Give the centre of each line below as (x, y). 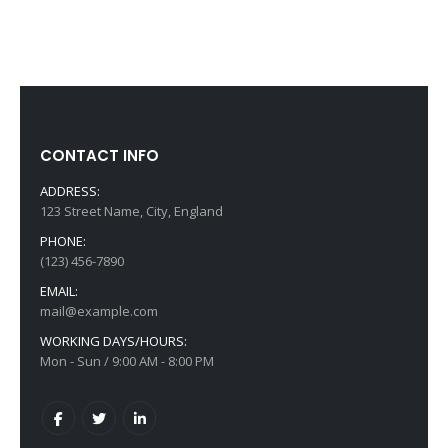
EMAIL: (59, 291)
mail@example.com (99, 311)
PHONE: (63, 241)
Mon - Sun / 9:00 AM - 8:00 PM (127, 361)
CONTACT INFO (99, 156)
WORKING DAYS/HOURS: (113, 341)
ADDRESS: (70, 191)
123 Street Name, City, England (131, 211)
